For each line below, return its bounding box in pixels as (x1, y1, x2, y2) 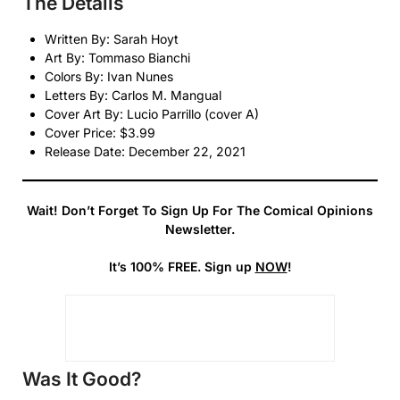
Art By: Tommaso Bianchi (45, 49, 190, 65)
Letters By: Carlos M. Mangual (45, 87, 221, 103)
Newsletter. (165, 221, 235, 237)
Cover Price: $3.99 (45, 124, 155, 140)
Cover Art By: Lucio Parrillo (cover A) (45, 105, 259, 121)
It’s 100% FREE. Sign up (108, 258, 255, 274)
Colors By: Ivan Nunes (45, 68, 173, 84)
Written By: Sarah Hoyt (45, 30, 179, 46)
